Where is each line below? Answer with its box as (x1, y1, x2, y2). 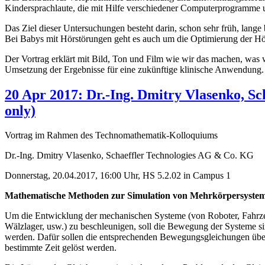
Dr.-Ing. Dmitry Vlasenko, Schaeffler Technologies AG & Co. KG (5, 150, 254, 161)
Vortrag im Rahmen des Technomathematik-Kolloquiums (5, 130, 218, 141)
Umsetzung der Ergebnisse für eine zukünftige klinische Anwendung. (5, 64, 264, 75)
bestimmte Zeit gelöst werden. (5, 243, 117, 253)
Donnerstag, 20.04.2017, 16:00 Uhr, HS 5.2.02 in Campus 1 (5, 170, 231, 181)
